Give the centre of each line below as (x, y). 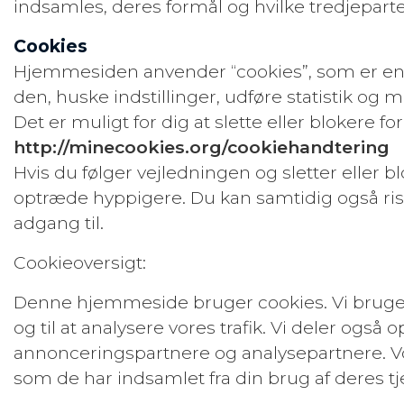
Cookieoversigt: (80, 262)
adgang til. (59, 223)
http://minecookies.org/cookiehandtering (202, 147)
